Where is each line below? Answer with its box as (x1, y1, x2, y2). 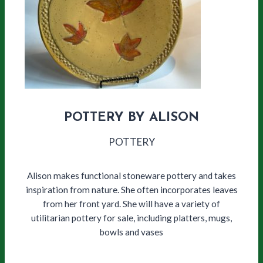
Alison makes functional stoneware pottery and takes (27, 170, 236, 181)
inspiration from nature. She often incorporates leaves (25, 184, 238, 195)
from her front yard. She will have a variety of (43, 198, 220, 210)
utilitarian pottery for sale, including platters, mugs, (31, 213, 232, 224)
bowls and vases (100, 227, 163, 238)
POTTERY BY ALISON (64, 111, 199, 125)
